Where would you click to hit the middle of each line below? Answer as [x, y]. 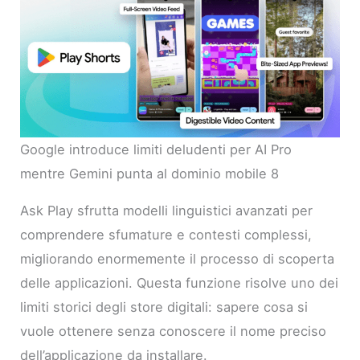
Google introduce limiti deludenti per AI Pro [156, 149]
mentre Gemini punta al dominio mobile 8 [150, 173]
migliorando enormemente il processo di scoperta [178, 259]
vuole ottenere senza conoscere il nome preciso [174, 331]
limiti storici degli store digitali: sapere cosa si [164, 307]
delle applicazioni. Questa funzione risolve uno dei [180, 283]
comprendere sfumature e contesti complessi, [166, 235]
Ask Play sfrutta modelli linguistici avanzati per [167, 211]
